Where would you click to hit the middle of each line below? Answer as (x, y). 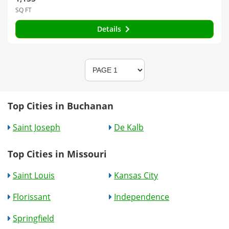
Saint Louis (34, 175)
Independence (142, 197)
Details (110, 29)
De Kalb (129, 127)
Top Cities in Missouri (57, 154)
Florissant (32, 197)
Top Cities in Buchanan (61, 106)
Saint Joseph (37, 127)
